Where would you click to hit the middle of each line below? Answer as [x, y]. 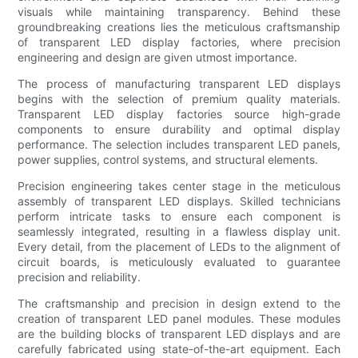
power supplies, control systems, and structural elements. [168, 159]
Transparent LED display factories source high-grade [179, 113]
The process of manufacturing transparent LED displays [179, 83]
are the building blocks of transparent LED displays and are [179, 333]
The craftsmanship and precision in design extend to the [179, 303]
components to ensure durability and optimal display [179, 129]
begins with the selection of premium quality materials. [179, 98]
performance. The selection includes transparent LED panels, [179, 144]
